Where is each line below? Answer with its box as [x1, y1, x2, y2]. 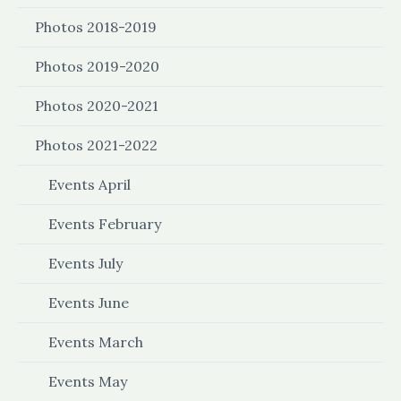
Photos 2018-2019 [35, 18, 157, 36]
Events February [48, 215, 161, 233]
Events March [48, 333, 143, 351]
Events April [48, 175, 131, 193]
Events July [48, 254, 123, 272]
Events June [48, 294, 129, 311]
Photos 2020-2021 [35, 97, 158, 115]
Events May [48, 372, 127, 390]
